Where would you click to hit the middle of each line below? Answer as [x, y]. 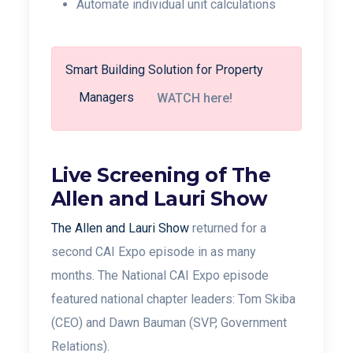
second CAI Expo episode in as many [154, 251]
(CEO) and [80, 322]
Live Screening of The [161, 175]
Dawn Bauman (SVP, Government [198, 322]
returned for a [229, 228]
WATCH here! [195, 98]
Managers [106, 98]
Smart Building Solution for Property [164, 70]
